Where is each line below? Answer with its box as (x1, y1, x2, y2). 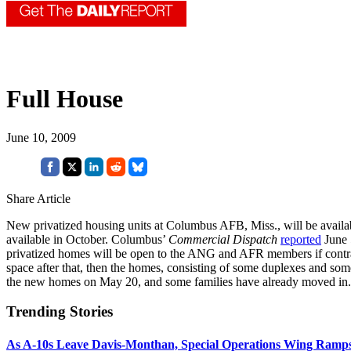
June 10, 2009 (6, 130, 76, 144)
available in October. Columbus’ (6, 232, 168, 246)
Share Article (6, 191, 71, 205)
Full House (6, 85, 123, 114)
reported (280, 232, 321, 246)
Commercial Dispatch (168, 232, 277, 246)
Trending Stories (6, 303, 113, 320)
